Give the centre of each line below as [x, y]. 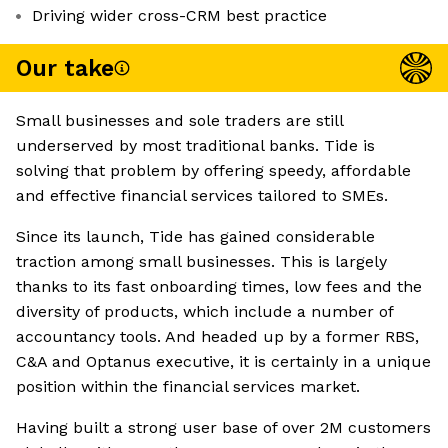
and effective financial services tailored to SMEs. [202, 196]
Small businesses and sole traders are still [179, 121]
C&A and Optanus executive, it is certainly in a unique [223, 362]
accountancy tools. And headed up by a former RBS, [217, 337]
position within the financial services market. [188, 387]
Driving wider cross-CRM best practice [179, 16]
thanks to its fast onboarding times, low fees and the [219, 287]
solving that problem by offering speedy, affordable [213, 171]
